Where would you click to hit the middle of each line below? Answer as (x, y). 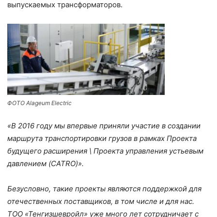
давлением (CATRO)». (46, 163)
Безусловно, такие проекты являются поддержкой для (104, 188)
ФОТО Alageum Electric (39, 103)
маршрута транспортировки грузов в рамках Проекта (102, 138)
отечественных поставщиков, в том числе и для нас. (101, 201)
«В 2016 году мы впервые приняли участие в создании (104, 125)
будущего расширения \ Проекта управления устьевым (105, 151)
